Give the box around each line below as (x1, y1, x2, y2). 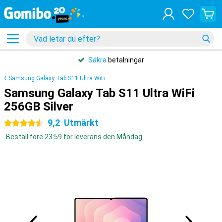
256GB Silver (4, 100, 73, 113)
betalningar (106, 56, 144, 64)
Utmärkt (64, 117, 99, 128)
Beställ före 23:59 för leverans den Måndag (6, 133, 142, 141)
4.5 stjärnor (4, 119, 40, 127)
